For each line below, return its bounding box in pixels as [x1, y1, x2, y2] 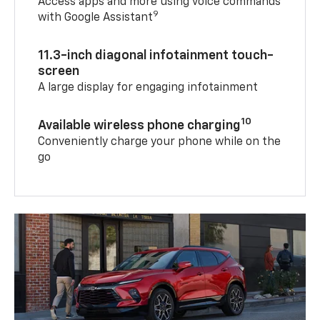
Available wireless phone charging [38, 119, 241, 132]
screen [38, 64, 80, 78]
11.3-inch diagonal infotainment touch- [38, 49, 274, 62]
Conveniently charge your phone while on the [38, 136, 281, 148]
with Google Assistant [38, 11, 154, 24]
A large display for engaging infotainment [38, 81, 259, 94]
